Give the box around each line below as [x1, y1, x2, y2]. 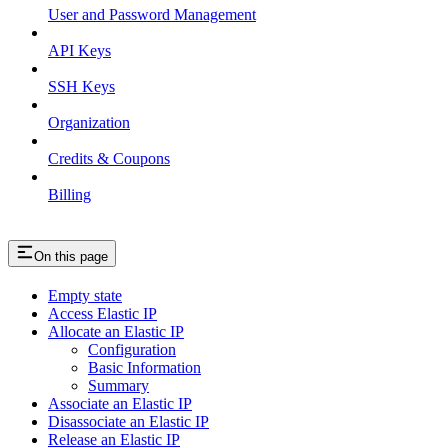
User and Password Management [48, 5, 256, 23]
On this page [34, 248, 108, 264]
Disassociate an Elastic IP [48, 412, 209, 430]
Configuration [88, 340, 176, 358]
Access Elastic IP [48, 304, 157, 322]
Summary [88, 376, 149, 394]
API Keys [48, 41, 111, 59]
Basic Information [88, 358, 201, 376]
